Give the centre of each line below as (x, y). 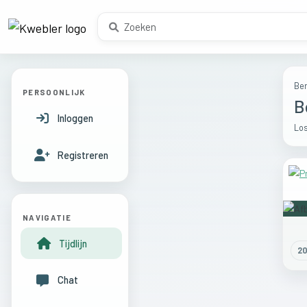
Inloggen (75, 118)
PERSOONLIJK (54, 92)
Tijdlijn (73, 243)
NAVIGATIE (47, 217)
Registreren (83, 155)
